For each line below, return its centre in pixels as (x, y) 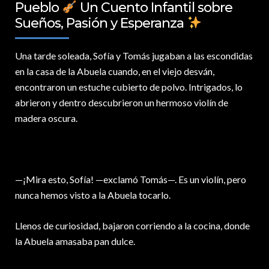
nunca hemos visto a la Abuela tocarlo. (93, 195)
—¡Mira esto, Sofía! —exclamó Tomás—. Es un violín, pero (131, 180)
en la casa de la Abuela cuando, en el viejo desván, (115, 71)
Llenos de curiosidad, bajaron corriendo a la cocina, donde (132, 226)
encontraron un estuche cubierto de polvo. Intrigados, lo (129, 87)
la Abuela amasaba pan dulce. (75, 241)
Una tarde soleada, (53, 56)
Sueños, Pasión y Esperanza (101, 23)
